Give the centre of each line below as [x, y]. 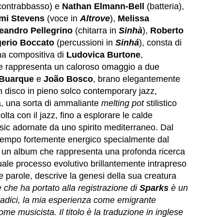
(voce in [62, 19]
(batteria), [164, 7]
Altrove [95, 19]
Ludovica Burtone [103, 55]
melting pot [123, 103]
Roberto [167, 31]
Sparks [154, 188]
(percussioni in [85, 43]
